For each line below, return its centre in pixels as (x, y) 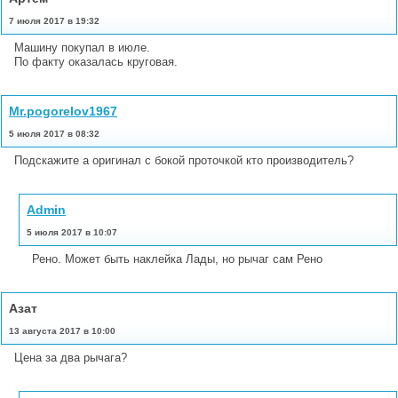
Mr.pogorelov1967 (63, 111)
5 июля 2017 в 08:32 (54, 133)
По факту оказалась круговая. (96, 61)
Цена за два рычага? (71, 357)
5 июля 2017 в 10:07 (72, 232)
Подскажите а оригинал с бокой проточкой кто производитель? (184, 160)
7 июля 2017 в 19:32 (54, 20)
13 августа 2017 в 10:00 (62, 330)
